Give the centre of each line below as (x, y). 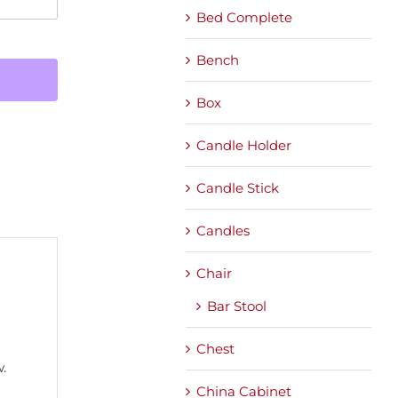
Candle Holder (244, 145)
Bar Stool (237, 306)
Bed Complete (244, 17)
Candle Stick (238, 187)
